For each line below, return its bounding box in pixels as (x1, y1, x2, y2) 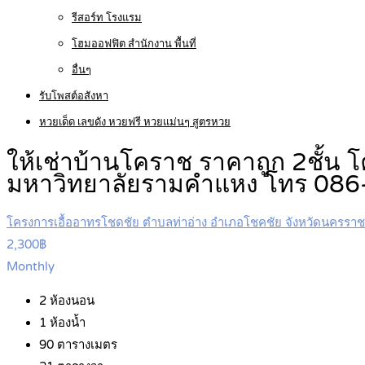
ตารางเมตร (54, 337, 117, 353)
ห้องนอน (46, 293, 95, 309)
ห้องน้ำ (46, 315, 86, 331)
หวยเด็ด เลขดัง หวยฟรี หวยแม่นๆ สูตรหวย (39, 116, 231, 129)
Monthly (7, 259, 55, 275)
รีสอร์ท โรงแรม (72, 11, 142, 24)
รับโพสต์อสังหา (39, 90, 108, 103)
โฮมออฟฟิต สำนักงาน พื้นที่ (72, 37, 196, 51)
